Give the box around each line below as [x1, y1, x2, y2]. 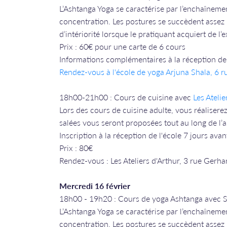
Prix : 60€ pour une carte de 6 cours [59, 41, 185, 52]
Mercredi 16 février [59, 180, 130, 192]
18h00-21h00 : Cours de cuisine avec [59, 91, 193, 103]
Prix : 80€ [59, 142, 93, 154]
